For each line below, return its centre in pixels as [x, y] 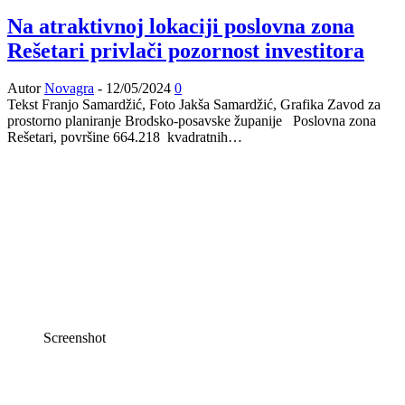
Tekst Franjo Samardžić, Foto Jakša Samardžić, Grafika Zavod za [194, 105]
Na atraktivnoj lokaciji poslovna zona [181, 26]
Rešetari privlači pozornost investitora [186, 50]
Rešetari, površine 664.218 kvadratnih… [125, 137]
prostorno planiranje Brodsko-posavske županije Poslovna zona [192, 121]
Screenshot [75, 338]
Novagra [69, 89]
